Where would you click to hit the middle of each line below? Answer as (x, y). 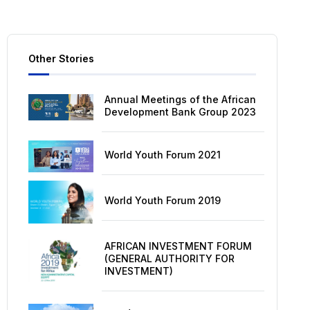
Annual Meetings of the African (180, 99)
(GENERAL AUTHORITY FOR (169, 258)
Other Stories (62, 58)
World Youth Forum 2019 (162, 200)
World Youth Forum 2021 (162, 154)
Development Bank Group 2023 (180, 111)
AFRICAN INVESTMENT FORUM (178, 246)
